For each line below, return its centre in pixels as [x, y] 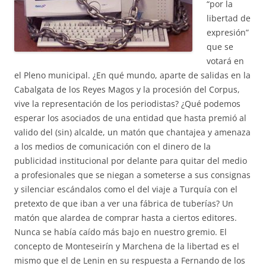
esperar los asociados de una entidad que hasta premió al [130, 118]
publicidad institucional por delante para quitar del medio [131, 161]
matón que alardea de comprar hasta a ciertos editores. [126, 218]
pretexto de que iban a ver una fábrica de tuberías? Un [124, 203]
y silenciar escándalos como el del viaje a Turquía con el [126, 189]
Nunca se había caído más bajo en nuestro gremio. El [121, 232]
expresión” [228, 32]
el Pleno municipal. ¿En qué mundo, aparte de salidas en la [132, 75]
